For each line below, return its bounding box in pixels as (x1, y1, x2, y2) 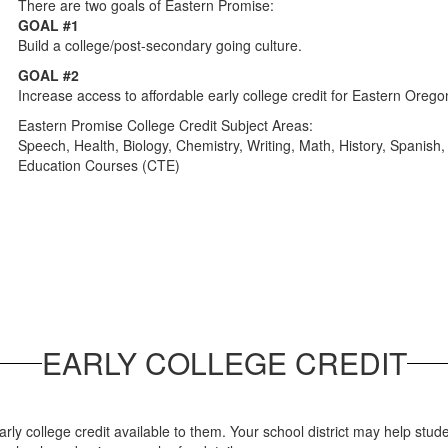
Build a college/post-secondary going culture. (18, 35, 303, 55)
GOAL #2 (18, 65, 80, 85)
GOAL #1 (18, 15, 80, 35)
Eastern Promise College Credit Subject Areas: (18, 115, 314, 135)
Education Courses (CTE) (18, 155, 181, 175)
